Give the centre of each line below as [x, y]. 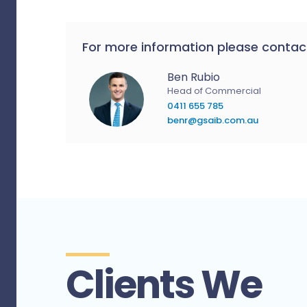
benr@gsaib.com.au [213, 120]
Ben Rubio [194, 77]
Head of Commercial [214, 91]
